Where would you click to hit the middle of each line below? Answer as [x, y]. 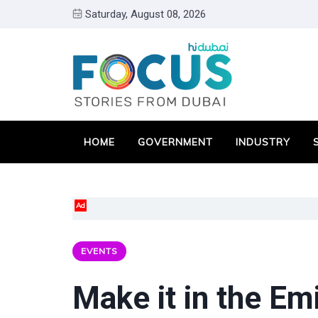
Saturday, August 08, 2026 [146, 14]
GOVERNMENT [175, 142]
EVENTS [99, 251]
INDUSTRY [263, 142]
